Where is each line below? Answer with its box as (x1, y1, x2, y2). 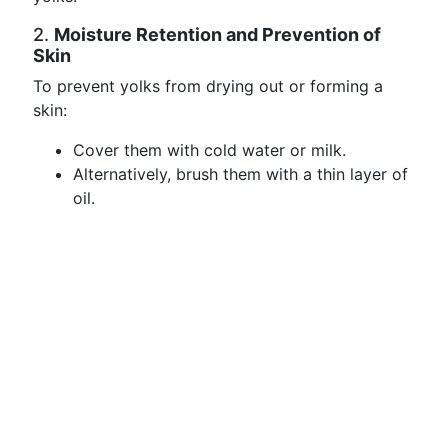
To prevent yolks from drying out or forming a (33, 76, 383, 96)
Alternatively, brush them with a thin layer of (73, 164, 408, 184)
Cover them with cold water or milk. (73, 140, 346, 160)
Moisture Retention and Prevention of (54, 24, 381, 45)
